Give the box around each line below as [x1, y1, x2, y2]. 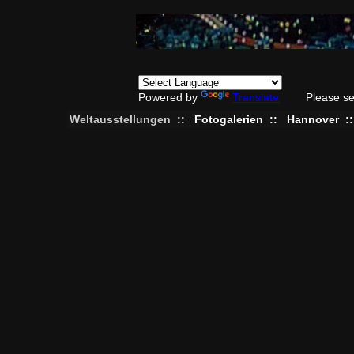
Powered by [138, 91, 201, 104]
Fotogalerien [194, 113, 263, 126]
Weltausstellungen [69, 113, 171, 126]
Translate [232, 91, 279, 104]
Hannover [286, 113, 339, 126]
